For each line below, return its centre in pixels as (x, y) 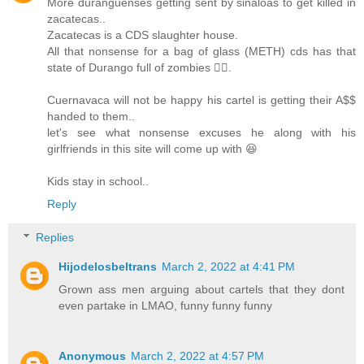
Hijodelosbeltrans (108, 267)
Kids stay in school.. (98, 181)
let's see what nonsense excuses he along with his (201, 132)
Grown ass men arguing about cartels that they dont (201, 290)
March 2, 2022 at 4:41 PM (229, 267)
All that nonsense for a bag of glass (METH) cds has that (201, 51)
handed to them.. (91, 116)
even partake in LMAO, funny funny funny (166, 306)
